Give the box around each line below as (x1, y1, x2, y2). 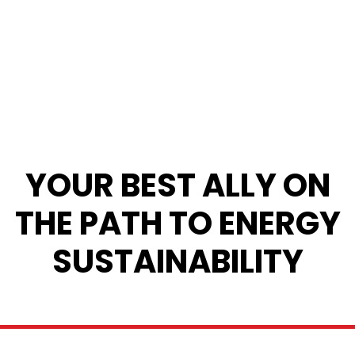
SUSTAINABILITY (52, 239, 303, 284)
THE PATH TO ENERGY (14, 201, 341, 246)
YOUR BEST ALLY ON (25, 163, 330, 208)
